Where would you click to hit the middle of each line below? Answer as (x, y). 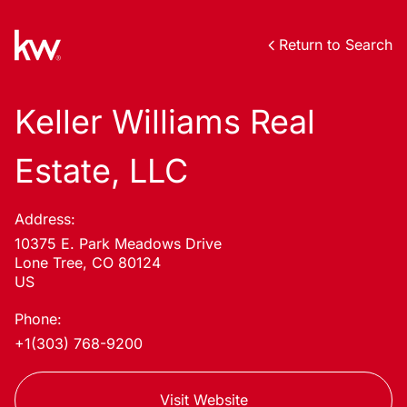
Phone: (38, 319)
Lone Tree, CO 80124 (88, 263)
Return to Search (336, 45)
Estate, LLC (101, 171)
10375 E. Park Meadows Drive (118, 243)
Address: (45, 219)
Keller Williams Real (165, 122)
